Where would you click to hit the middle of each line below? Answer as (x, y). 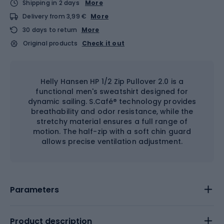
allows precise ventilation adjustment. (112, 141)
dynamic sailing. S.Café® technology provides (112, 101)
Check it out (103, 43)
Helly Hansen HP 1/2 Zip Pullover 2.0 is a (112, 81)
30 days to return (50, 29)
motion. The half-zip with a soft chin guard (112, 131)
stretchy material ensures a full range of (112, 121)
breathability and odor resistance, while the (112, 111)
